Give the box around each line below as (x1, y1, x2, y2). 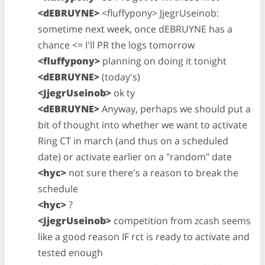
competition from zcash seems (111, 214, 251, 227)
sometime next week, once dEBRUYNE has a (38, 22, 232, 35)
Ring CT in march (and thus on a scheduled (38, 134, 228, 147)
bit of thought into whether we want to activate (38, 118, 247, 131)
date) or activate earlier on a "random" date (38, 150, 232, 163)
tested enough (38, 246, 103, 259)
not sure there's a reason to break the (66, 166, 238, 179)
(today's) (99, 70, 140, 83)
